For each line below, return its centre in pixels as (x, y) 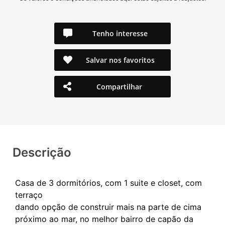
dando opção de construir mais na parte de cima (108, 207)
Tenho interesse (120, 33)
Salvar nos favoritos (120, 60)
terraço (29, 195)
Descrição (42, 152)
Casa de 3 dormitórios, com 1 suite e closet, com (108, 183)
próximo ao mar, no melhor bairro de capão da (104, 219)
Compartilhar (120, 86)
